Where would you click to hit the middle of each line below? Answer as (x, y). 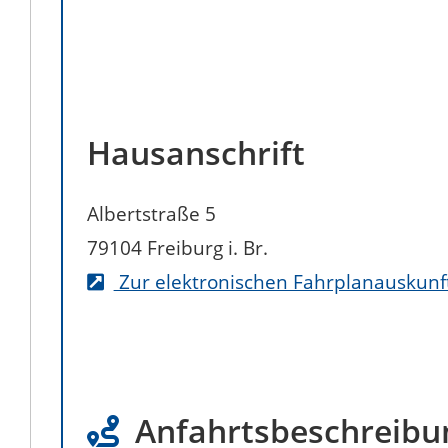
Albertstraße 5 (151, 214)
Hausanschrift (196, 153)
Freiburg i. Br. (207, 248)
